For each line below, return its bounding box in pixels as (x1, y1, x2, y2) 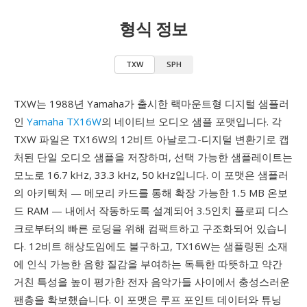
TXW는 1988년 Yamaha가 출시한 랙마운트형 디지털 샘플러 (14, 97, 289, 110)
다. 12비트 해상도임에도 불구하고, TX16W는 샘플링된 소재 (14, 239, 288, 253)
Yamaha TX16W (27, 114, 101, 128)
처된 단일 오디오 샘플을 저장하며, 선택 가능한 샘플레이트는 (14, 150, 293, 164)
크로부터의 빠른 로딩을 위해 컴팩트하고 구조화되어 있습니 (14, 221, 287, 235)
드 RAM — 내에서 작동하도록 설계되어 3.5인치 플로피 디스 (14, 204, 288, 217)
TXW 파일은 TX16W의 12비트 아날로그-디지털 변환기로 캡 (14, 132, 289, 146)
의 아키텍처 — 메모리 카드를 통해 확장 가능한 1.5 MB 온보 (14, 186, 288, 199)
